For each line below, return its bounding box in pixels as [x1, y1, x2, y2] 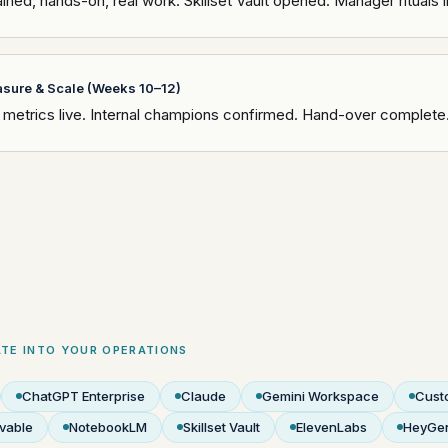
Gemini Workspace [262, 387, 379, 404]
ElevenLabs [296, 418, 367, 435]
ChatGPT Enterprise [22, 387, 145, 404]
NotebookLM [69, 418, 147, 435]
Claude [181, 387, 226, 404]
